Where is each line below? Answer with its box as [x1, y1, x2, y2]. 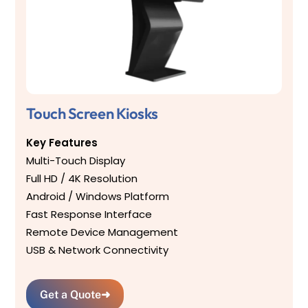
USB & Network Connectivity [26, 242, 169, 257]
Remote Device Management [26, 224, 179, 239]
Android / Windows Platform [26, 188, 170, 203]
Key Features [26, 135, 98, 150]
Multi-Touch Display [26, 153, 126, 168]
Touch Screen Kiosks [26, 103, 159, 123]
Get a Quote [40, 288, 102, 302]
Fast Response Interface [26, 206, 153, 221]
